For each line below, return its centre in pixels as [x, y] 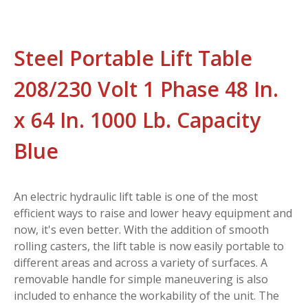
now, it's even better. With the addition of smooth [141, 229]
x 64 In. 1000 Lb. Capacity [137, 120]
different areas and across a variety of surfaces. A [141, 262]
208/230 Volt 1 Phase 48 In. [146, 89]
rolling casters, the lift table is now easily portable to [149, 246]
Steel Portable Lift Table [133, 58]
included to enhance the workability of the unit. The [146, 295]
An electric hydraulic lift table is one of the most [136, 196]
